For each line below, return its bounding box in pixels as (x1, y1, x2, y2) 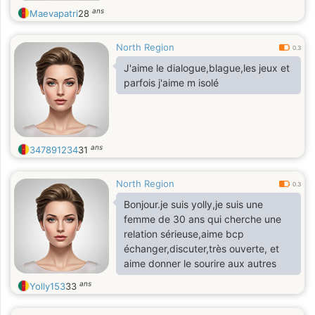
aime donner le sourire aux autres (124, 257, 276, 269)
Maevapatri (30, 8, 78, 19)
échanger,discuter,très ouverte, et (124, 243, 279, 255)
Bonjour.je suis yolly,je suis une (124, 198, 263, 210)
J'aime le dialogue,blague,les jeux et (124, 62, 290, 74)
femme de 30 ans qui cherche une (124, 213, 281, 225)
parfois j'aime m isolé (124, 77, 219, 89)
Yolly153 (30, 281, 65, 292)
